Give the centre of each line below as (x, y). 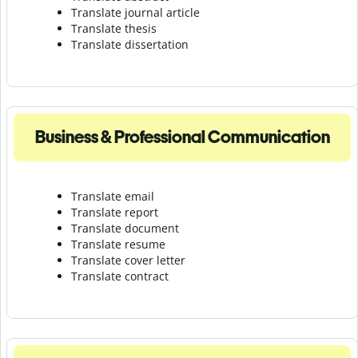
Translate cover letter (128, 260)
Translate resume (118, 244)
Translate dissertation (130, 44)
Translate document (125, 228)
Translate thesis (114, 28)
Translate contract (120, 276)
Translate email (113, 196)
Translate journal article (135, 12)
